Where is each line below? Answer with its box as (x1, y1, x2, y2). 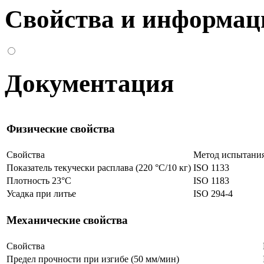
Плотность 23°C (6, 176, 71, 186)
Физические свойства (6, 122, 115, 135)
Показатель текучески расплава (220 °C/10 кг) (6, 163, 191, 173)
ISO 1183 (193, 176, 229, 186)
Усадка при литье (6, 189, 76, 199)
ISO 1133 (193, 163, 229, 173)
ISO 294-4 (193, 189, 233, 199)
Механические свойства (6, 213, 128, 226)
